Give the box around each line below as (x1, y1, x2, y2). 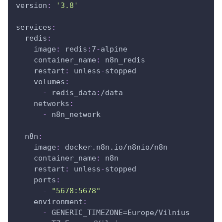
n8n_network (47, 110, 101, 119)
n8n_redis (101, 55, 145, 65)
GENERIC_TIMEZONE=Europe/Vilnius (47, 208, 190, 218)
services (16, 23, 52, 32)
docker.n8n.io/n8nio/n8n (60, 143, 167, 152)
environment (34, 197, 83, 207)
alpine (101, 45, 127, 54)
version (16, 1, 47, 10)
